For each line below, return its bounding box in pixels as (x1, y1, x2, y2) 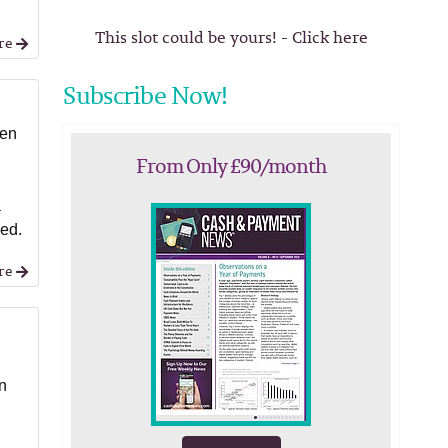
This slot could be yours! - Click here (94, 25, 368, 49)
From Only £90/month (136, 150, 327, 181)
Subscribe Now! (63, 77, 228, 113)
